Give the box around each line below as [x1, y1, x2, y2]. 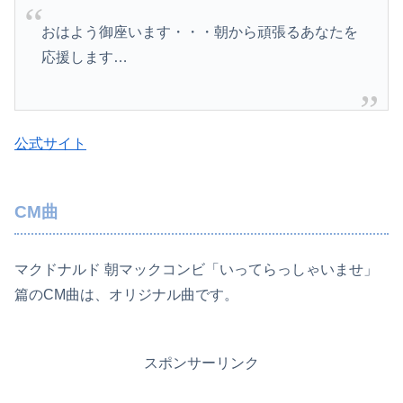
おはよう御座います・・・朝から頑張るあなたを [40, 23, 358, 40]
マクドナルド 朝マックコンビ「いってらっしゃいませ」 [14, 261, 378, 277]
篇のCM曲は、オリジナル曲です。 [14, 286, 238, 302]
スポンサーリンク [144, 354, 259, 371]
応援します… [40, 49, 128, 65]
